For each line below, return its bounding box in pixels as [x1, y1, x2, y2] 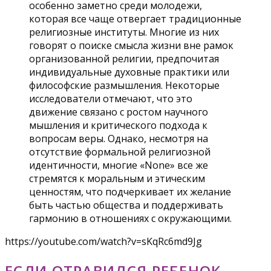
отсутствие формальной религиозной [29, 145, 211, 159]
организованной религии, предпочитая [29, 52, 219, 66]
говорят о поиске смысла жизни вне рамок [29, 39, 233, 53]
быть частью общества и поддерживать [29, 198, 223, 212]
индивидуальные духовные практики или [29, 65, 229, 79]
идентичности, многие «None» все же [29, 158, 208, 172]
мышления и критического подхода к [29, 119, 207, 132]
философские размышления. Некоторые [29, 79, 220, 93]
